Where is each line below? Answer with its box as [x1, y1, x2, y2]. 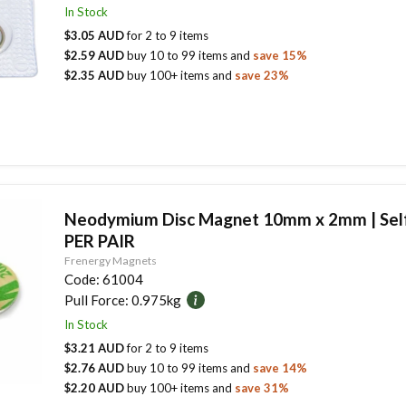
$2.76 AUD [63, 360, 127, 375]
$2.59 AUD [63, 47, 127, 63]
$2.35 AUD [63, 67, 127, 82]
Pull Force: [63, 291, 129, 308]
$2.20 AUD [63, 380, 127, 395]
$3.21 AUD [63, 340, 127, 355]
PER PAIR [63, 229, 135, 251]
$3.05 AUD [63, 27, 127, 43]
